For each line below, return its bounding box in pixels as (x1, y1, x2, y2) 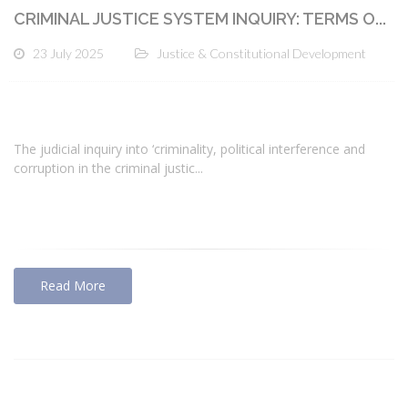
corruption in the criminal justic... (14, 159, 203, 178)
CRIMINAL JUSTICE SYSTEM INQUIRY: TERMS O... (14, 8, 386, 28)
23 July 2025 (33, 45, 104, 61)
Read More (40, 277, 106, 295)
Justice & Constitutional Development (157, 45, 366, 61)
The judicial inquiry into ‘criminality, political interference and (14, 140, 365, 158)
